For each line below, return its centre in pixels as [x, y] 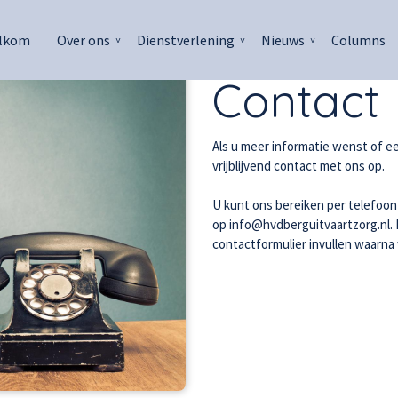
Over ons [84, 40]
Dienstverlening [186, 40]
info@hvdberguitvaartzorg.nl [310, 224]
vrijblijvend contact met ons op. [298, 166]
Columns [358, 40]
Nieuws [283, 40]
